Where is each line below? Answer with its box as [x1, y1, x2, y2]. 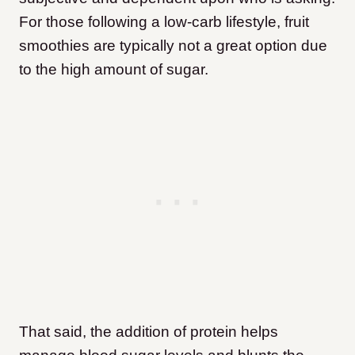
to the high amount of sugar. [19, 60, 212, 78]
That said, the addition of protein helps [19, 323, 278, 340]
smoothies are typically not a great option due [19, 36, 327, 54]
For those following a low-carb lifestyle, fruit [19, 13, 309, 30]
